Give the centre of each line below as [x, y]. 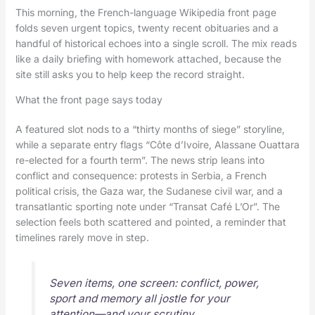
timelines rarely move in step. [82, 238]
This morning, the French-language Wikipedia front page [146, 13]
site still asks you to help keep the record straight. [130, 75]
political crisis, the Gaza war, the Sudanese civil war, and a [149, 191]
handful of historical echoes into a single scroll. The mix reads [156, 44]
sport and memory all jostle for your [139, 299]
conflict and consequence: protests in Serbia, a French [141, 176]
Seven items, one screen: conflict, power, [154, 283]
